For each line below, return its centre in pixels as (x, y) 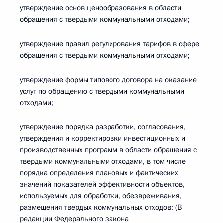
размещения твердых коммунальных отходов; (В (101, 207)
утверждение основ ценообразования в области (101, 8)
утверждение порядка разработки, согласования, (103, 127)
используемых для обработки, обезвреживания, (101, 196)
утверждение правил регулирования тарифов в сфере (110, 44)
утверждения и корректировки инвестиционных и (103, 138)
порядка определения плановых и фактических (99, 173)
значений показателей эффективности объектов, (102, 184)
